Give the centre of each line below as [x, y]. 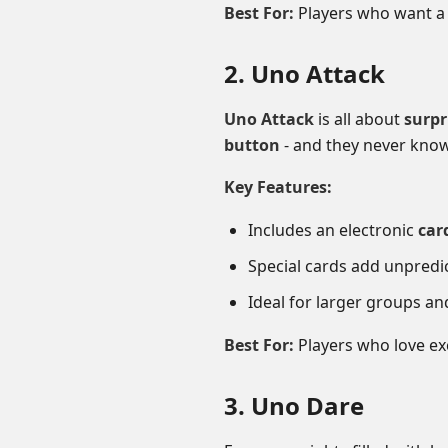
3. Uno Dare [294, 405]
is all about [359, 119]
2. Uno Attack [304, 73]
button [252, 145]
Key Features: [278, 187]
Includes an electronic [333, 230]
